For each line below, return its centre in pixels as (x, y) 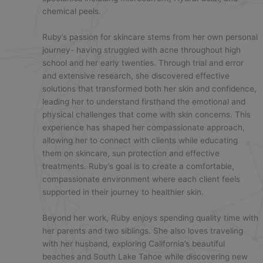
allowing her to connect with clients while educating (140, 140)
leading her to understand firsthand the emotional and (144, 101)
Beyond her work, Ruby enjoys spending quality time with (151, 218)
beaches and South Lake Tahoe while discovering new (145, 256)
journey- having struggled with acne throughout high (142, 50)
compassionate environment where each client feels (141, 179)
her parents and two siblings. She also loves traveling (143, 230)
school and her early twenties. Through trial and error (143, 63)
